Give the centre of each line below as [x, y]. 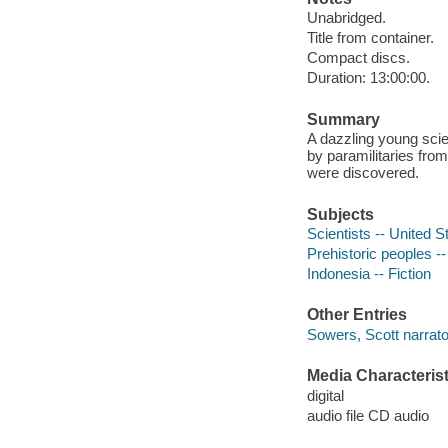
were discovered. [362, 173]
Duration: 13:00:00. [368, 78]
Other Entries [356, 315]
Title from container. [370, 38]
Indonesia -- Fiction [368, 274]
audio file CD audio [367, 415]
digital [325, 395]
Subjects [340, 214]
